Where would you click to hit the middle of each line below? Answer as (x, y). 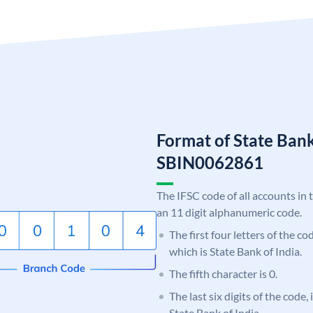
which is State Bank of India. (235, 251)
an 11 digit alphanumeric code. (229, 212)
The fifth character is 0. (223, 273)
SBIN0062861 (210, 162)
